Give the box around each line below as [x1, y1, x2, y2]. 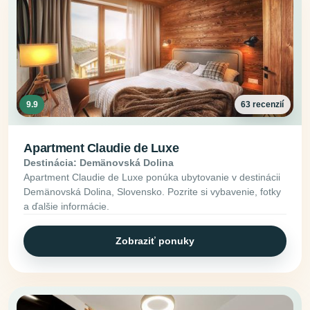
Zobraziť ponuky [116, 235, 194, 246]
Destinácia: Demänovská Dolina [24, 156, 174, 168]
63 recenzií [241, 100, 284, 110]
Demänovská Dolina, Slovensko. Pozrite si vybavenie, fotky [24, 185, 282, 197]
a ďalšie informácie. [24, 200, 110, 212]
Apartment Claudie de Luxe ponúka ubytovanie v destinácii [24, 171, 281, 183]
